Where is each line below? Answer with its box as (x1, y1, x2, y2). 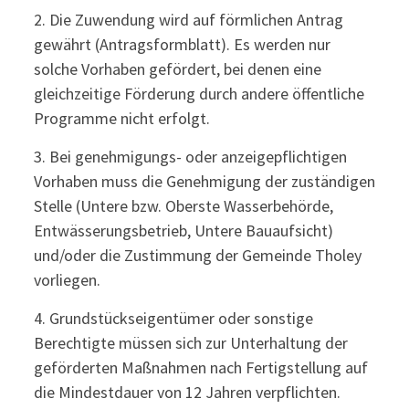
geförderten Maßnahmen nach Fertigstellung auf (33, 357, 368, 378)
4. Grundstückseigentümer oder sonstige (33, 308, 313, 329)
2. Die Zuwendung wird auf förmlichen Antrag (33, 9, 343, 30)
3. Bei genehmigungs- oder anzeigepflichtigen (33, 146, 347, 167)
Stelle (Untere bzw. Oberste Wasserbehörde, (33, 195, 333, 216)
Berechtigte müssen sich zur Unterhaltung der (33, 332, 348, 353)
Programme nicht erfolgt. (33, 108, 210, 129)
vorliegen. (33, 269, 100, 290)
